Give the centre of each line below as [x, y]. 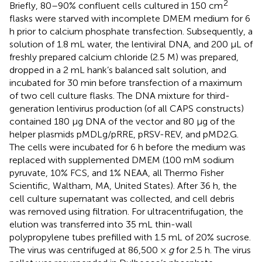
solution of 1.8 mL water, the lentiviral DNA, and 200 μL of [131, 44]
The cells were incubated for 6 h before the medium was [127, 147]
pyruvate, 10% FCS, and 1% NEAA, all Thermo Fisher [117, 173]
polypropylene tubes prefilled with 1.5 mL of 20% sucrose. [130, 237]
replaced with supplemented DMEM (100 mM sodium [122, 160]
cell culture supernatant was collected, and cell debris [122, 198]
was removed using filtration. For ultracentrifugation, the [126, 211]
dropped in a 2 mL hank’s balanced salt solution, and [118, 70]
